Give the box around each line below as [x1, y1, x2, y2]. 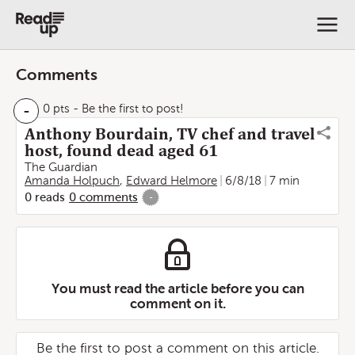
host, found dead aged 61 [25, 141, 218, 160]
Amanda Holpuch [25, 174, 120, 187]
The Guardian [25, 161, 97, 174]
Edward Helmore [126, 174, 217, 187]
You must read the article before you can [51, 281, 304, 296]
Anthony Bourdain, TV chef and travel [25, 124, 315, 143]
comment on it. [129, 296, 226, 311]
